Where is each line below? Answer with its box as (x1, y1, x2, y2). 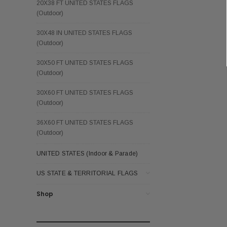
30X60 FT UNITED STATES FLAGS (36, 89, 133, 96)
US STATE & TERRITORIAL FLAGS (36, 169, 138, 177)
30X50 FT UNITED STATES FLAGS (36, 59, 133, 66)
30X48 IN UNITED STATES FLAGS (36, 29, 132, 36)
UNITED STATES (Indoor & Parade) (36, 149, 138, 157)
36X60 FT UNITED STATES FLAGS (36, 119, 133, 126)
